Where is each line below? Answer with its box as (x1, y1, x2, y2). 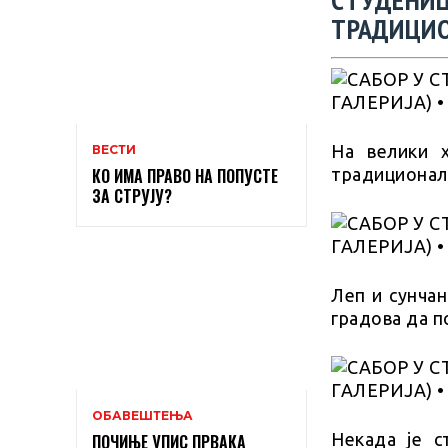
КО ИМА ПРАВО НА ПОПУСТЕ (92, 164, 278, 189)
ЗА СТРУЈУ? (92, 184, 172, 209)
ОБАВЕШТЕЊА (92, 407, 193, 423)
